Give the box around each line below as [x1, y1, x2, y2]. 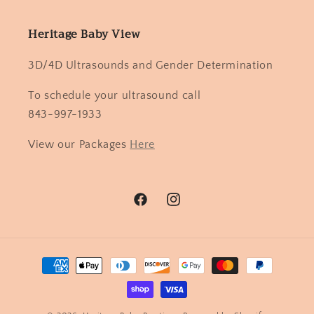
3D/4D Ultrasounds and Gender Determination [28, 60, 273, 72]
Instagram [164, 201, 214, 213]
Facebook [132, 201, 179, 213]
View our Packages [28, 138, 130, 151]
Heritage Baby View [28, 25, 141, 45]
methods [25, 271, 71, 284]
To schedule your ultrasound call [28, 90, 201, 102]
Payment [25, 252, 71, 265]
